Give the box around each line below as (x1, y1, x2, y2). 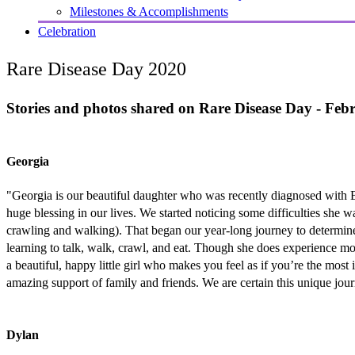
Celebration (38, 25, 96, 38)
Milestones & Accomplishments (70, 5, 228, 18)
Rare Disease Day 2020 (6, 58, 186, 79)
